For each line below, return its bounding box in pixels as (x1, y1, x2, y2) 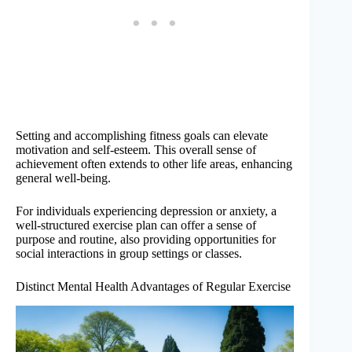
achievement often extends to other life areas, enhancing (16, 156, 292, 170)
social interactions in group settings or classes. (16, 246, 242, 260)
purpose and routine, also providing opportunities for (16, 232, 276, 246)
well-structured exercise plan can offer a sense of (16, 218, 256, 232)
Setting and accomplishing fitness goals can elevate (16, 128, 268, 142)
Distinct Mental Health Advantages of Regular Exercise (16, 279, 291, 293)
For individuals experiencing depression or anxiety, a (16, 203, 277, 218)
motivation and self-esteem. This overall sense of (16, 142, 256, 156)
